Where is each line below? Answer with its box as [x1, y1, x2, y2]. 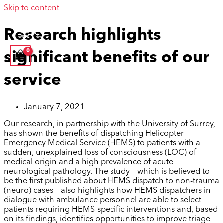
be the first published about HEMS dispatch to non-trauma [4, 177, 219, 186]
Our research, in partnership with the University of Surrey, [4, 120, 215, 129]
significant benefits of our [4, 49, 209, 66]
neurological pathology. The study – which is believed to [4, 168, 210, 176]
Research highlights [4, 27, 161, 44]
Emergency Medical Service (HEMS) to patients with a [4, 139, 200, 148]
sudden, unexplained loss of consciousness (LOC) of [4, 149, 196, 157]
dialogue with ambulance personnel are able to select [4, 196, 201, 205]
